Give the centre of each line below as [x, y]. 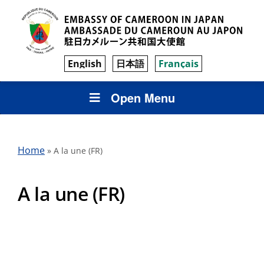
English [85, 63]
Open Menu [143, 97]
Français [179, 63]
